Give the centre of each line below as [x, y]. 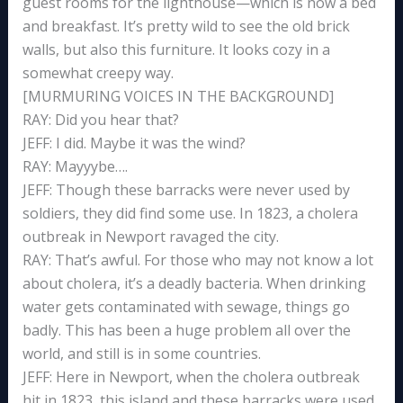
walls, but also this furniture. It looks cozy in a [176, 50]
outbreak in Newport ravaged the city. [150, 237]
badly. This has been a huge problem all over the [186, 331]
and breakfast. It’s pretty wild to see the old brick [186, 27]
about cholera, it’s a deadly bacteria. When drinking [194, 284]
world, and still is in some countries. [141, 354]
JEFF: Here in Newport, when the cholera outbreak [191, 377]
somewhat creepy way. [98, 73]
